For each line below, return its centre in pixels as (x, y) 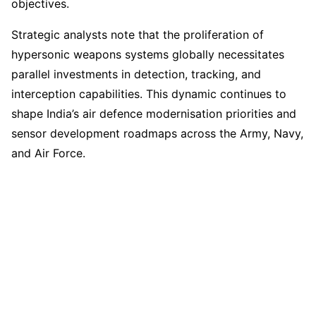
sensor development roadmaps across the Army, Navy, (157, 133)
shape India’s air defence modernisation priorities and (154, 113)
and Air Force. (48, 153)
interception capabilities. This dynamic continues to (149, 93)
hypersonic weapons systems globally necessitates (148, 54)
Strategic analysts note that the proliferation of (138, 34)
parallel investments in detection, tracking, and (136, 74)
